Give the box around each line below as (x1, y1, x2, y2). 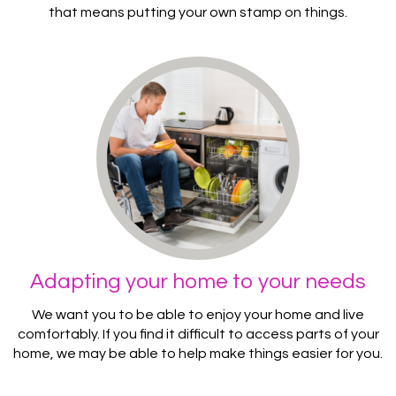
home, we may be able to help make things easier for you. (13, 346, 383, 361)
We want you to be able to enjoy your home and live (32, 307, 364, 322)
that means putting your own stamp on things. (49, 4, 347, 19)
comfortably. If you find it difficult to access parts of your (17, 326, 379, 341)
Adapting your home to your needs (30, 270, 366, 293)
